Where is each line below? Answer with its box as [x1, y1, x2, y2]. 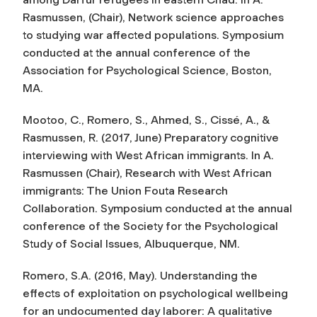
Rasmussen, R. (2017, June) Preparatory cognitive [23, 130, 279, 144]
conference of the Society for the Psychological [23, 219, 278, 233]
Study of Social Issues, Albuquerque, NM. [23, 236, 240, 250]
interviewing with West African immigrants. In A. [23, 148, 274, 162]
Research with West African [125, 166, 272, 180]
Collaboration [23, 201, 95, 215]
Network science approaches [128, 10, 284, 24]
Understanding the [160, 268, 258, 282]
